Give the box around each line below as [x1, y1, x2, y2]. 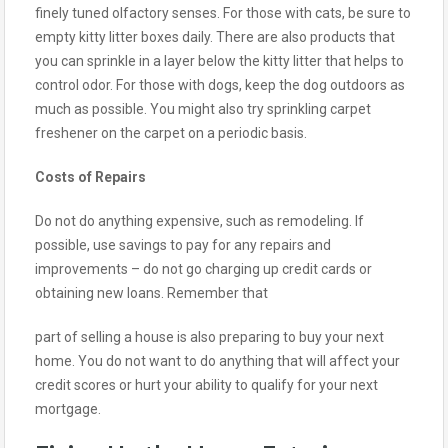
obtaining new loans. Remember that [35, 284, 268, 301]
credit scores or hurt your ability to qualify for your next [35, 376, 378, 393]
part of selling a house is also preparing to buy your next [35, 328, 384, 345]
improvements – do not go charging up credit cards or [35, 260, 372, 277]
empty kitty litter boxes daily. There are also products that [35, 28, 395, 45]
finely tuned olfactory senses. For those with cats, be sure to [35, 4, 411, 21]
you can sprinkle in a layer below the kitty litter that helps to [35, 52, 404, 69]
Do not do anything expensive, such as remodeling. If [35, 212, 364, 229]
